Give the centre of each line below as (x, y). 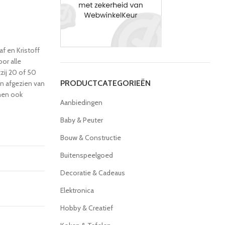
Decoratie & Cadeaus (92, 173)
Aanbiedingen (81, 102)
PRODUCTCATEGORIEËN (105, 83)
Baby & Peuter (81, 120)
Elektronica (77, 190)
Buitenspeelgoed (86, 155)
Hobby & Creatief (86, 208)
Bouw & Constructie (90, 138)
